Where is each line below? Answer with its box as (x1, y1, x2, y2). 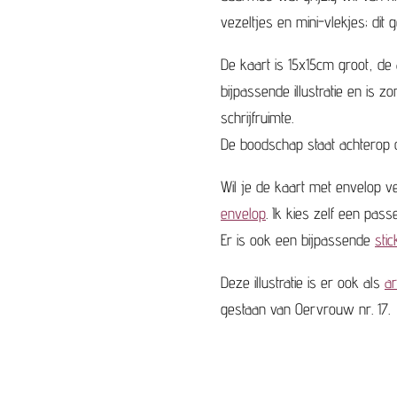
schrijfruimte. (221, 108, 298, 128)
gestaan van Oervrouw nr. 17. (221, 300, 390, 319)
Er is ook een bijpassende (221, 230, 375, 250)
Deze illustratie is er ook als (221, 273, 385, 292)
